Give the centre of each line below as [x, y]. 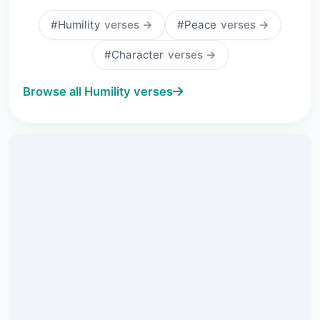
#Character [135, 55]
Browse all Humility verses [98, 91]
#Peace [198, 25]
